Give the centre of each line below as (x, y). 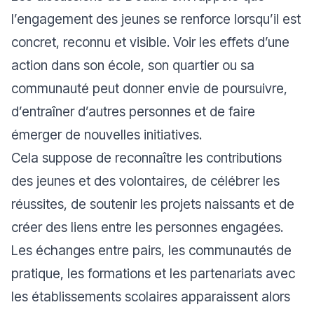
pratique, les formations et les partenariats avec (153, 273)
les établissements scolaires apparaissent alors (151, 296)
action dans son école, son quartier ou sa (133, 65)
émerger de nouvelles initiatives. (107, 134)
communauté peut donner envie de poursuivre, (149, 88)
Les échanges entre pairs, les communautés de (151, 250)
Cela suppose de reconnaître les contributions (146, 157)
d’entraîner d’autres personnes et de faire (133, 111)
